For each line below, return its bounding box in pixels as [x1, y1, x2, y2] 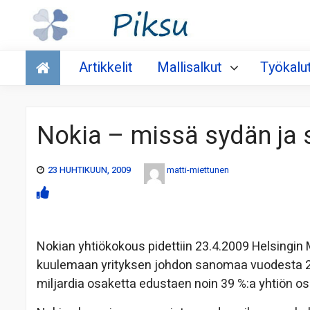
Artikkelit [79, 57, 133, 78]
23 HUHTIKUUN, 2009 [48, 163, 131, 177]
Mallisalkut [157, 57, 222, 78]
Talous [29, 46, 66, 66]
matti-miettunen [167, 163, 229, 177]
